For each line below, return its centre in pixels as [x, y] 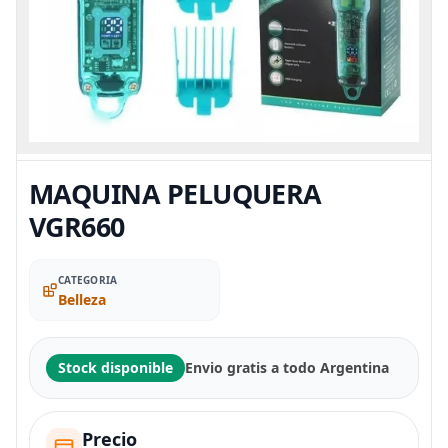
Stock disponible [115, 367]
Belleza [82, 299]
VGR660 [77, 226]
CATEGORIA [88, 279]
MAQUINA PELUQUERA [175, 193]
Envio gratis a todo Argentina [287, 367]
